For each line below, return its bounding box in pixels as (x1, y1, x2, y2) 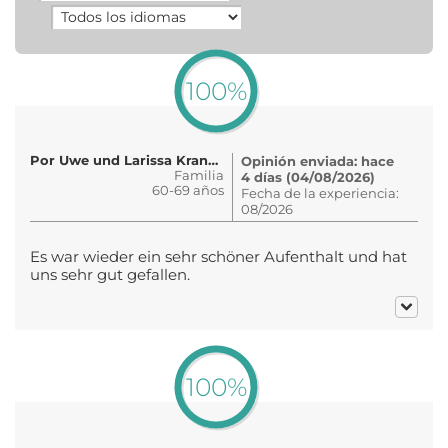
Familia (174, 166, 224, 183)
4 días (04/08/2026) (241, 168, 375, 185)
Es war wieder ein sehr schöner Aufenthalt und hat (30, 247, 407, 266)
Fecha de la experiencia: (241, 184, 399, 201)
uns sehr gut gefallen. (30, 265, 190, 284)
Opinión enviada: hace (241, 152, 394, 169)
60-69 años (152, 181, 224, 198)
